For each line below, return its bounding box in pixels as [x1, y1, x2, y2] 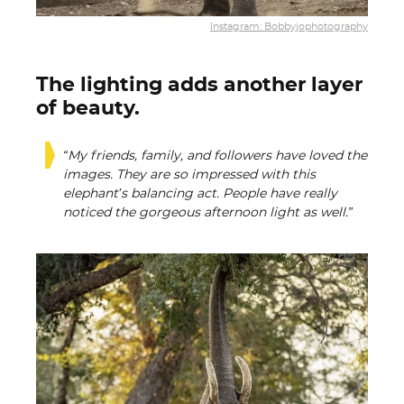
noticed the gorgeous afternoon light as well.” [63, 207, 353, 219]
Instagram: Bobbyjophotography [210, 21, 368, 32]
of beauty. [36, 98, 140, 118]
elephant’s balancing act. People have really [63, 188, 337, 200]
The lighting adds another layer [36, 75, 363, 95]
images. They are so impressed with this [63, 169, 316, 181]
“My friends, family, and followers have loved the [63, 150, 367, 162]
